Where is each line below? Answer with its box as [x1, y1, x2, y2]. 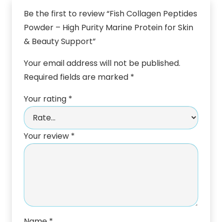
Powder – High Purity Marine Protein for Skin [24, 22, 193, 34]
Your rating [24, 93, 68, 105]
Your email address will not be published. [24, 57, 180, 69]
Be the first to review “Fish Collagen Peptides [24, 8, 197, 20]
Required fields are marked [24, 71, 130, 83]
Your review [24, 130, 71, 142]
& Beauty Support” [24, 36, 98, 48]
